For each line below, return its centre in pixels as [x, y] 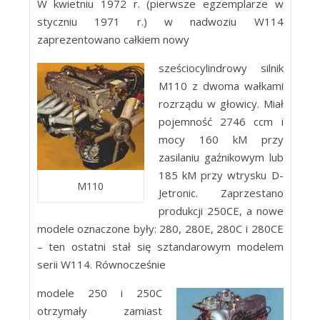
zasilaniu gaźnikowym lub [221, 157]
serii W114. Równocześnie [101, 264]
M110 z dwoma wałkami [221, 86]
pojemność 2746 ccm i [221, 121]
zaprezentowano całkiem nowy [113, 39]
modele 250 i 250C [99, 293]
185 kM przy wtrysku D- [221, 175]
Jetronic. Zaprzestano [221, 193]
